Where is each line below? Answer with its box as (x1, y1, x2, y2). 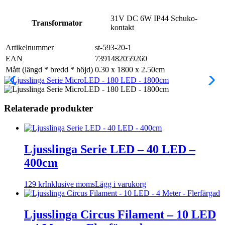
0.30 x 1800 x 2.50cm (95, 65, 165, 74)
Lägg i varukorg (95, 180, 146, 188)
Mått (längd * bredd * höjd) (6, 65, 93, 74)
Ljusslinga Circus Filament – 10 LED (24, 207, 216, 221)
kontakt (110, 23, 134, 32)
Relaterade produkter (4, 103, 93, 114)
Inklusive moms (45, 180, 95, 188)
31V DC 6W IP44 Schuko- (110, 14, 197, 23)
